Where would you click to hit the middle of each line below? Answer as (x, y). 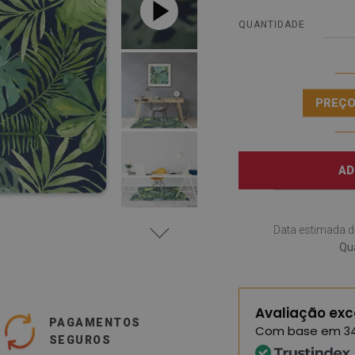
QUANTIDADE (272, 24)
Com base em (300, 331)
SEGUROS (80, 340)
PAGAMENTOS (95, 322)
